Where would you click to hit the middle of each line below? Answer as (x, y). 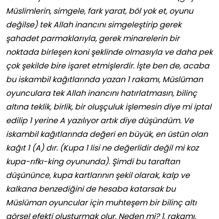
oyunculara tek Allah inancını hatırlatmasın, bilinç (101, 93)
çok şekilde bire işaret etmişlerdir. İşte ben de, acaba (108, 66)
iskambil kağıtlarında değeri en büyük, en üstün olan (107, 134)
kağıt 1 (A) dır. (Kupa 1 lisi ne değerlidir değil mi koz (102, 148)
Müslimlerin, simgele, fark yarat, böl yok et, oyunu (99, 11)
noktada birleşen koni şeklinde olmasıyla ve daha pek (109, 52)
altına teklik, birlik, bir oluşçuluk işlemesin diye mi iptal (109, 107)
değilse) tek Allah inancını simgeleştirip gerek (94, 25)
